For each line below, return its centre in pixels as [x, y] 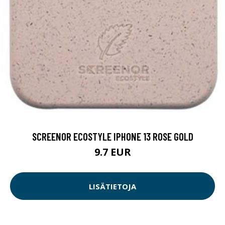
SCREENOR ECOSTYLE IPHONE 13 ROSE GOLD [113, 137]
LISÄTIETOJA [113, 186]
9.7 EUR [113, 152]
